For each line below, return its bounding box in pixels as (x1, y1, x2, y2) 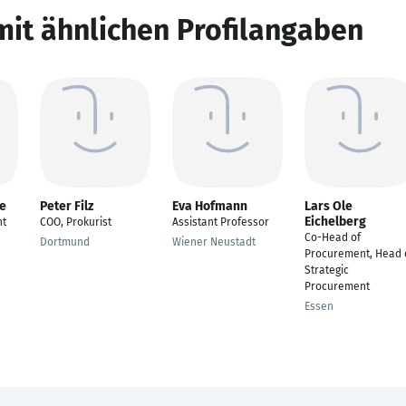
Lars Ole (304, 198, 353, 214)
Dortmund (40, 236, 90, 248)
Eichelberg (304, 214, 366, 229)
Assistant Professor (172, 216, 269, 228)
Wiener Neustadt (172, 236, 256, 248)
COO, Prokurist (40, 216, 111, 228)
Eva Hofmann (172, 198, 247, 214)
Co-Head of (304, 231, 361, 244)
